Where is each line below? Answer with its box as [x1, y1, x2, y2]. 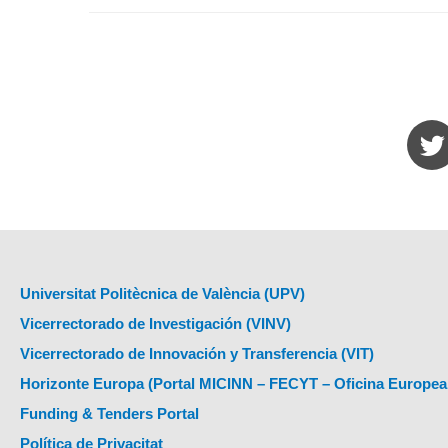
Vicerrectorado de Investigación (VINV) [20, 315, 291, 332]
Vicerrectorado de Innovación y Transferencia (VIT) [20, 345, 374, 362]
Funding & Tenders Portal [20, 405, 199, 422]
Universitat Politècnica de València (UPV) [20, 285, 305, 302]
